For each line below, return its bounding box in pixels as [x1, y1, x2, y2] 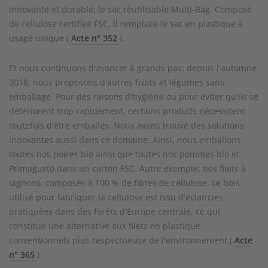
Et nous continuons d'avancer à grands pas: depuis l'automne [9, 62, 257, 74]
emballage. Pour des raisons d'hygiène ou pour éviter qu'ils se [9, 91, 258, 102]
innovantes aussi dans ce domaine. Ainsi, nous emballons [9, 134, 241, 145]
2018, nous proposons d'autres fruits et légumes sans [9, 77, 224, 88]
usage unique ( [9, 32, 69, 44]
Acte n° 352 [71, 32, 117, 44]
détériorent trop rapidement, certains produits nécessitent [9, 105, 245, 117]
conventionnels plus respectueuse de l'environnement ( [9, 234, 232, 246]
